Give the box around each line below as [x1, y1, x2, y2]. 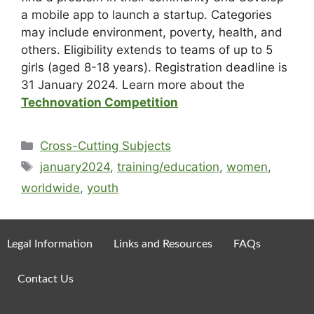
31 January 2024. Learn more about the [21, 77, 245, 92]
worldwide [21, 180, 80, 195]
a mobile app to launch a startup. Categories [21, 7, 272, 22]
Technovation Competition [21, 95, 178, 109]
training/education [117, 159, 220, 174]
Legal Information [7, 238, 93, 250]
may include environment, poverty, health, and [21, 25, 282, 39]
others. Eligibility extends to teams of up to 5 [21, 42, 273, 57]
